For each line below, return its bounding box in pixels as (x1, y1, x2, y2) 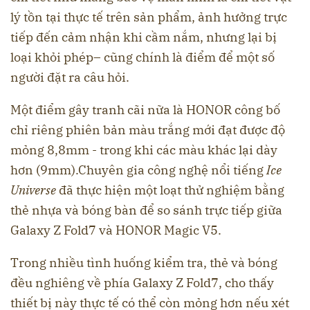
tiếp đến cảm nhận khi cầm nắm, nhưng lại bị (10, 28, 277, 45)
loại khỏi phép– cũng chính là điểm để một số (10, 48, 275, 65)
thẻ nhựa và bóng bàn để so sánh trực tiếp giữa (10, 201, 282, 218)
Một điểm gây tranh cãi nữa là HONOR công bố (10, 101, 280, 118)
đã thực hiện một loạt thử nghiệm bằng (56, 181, 284, 198)
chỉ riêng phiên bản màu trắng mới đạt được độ (10, 121, 285, 138)
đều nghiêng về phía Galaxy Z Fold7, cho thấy (10, 274, 274, 291)
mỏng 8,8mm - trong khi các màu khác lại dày (10, 141, 277, 158)
